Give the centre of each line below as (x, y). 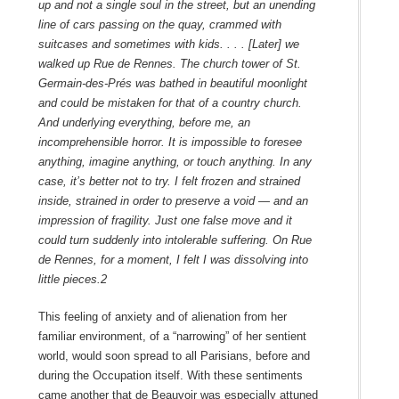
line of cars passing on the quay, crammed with (159, 24)
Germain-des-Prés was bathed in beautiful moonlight (172, 83)
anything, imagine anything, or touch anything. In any (175, 161)
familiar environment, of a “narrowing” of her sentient (172, 336)
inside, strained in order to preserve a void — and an (173, 200)
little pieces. (69, 279)
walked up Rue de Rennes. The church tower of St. (169, 63)
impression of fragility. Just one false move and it (165, 220)
